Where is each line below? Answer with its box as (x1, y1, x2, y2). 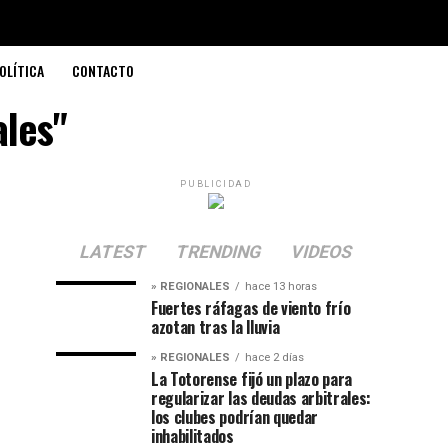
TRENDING (173, 242, 264, 262)
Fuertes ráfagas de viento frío (151, 296, 351, 320)
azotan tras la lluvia (151, 315, 280, 339)
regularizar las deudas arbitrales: (151, 386, 372, 410)
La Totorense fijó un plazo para (151, 367, 353, 391)
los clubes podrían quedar (151, 405, 318, 429)
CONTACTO (71, 60, 134, 81)
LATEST (77, 242, 149, 262)
